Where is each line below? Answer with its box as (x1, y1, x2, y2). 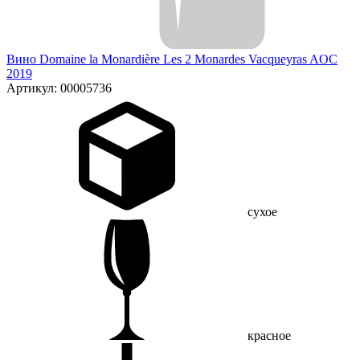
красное (247, 328, 291, 342)
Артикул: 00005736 (6, 80, 112, 95)
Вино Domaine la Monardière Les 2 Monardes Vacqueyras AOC (6, 51, 337, 66)
